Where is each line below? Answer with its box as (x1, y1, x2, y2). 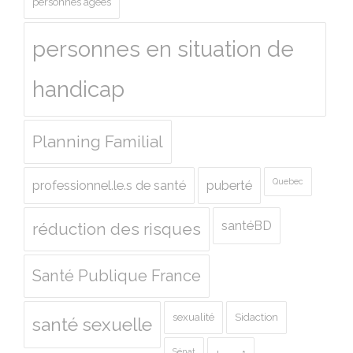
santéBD (221, 218, 272, 234)
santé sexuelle (32, 314, 152, 336)
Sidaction (235, 311, 278, 324)
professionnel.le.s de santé (32, 178, 186, 194)
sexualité (173, 311, 214, 324)
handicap (32, 76, 124, 103)
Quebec (273, 176, 303, 187)
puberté (206, 178, 252, 194)
